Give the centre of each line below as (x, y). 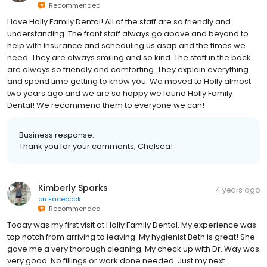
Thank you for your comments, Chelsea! (96, 146)
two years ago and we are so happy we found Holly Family (120, 93)
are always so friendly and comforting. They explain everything (128, 69)
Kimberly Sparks (73, 188)
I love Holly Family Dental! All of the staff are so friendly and (119, 22)
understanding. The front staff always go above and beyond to (128, 34)
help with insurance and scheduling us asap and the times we (126, 46)
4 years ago (238, 190)
